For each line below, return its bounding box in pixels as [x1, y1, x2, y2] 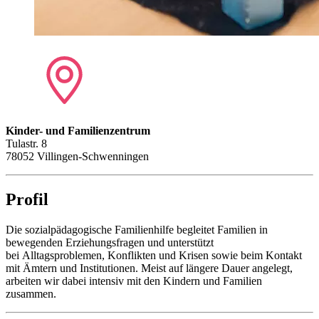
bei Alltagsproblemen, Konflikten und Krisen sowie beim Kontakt [6, 249, 302, 261]
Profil [6, 189, 48, 209]
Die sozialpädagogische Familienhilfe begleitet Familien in [6, 223, 268, 236]
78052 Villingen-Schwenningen [6, 150, 149, 162]
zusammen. [6, 287, 56, 300]
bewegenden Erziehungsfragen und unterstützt [6, 236, 214, 249]
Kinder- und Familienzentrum [6, 124, 150, 137]
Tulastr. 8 [6, 137, 47, 150]
